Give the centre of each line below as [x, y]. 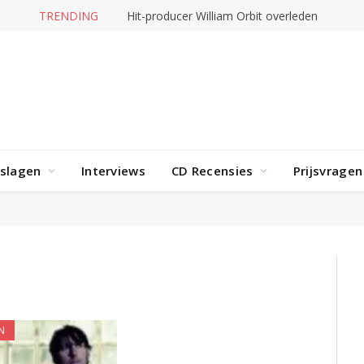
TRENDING [68, 15]
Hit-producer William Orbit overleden [222, 15]
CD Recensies [212, 171]
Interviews [113, 171]
